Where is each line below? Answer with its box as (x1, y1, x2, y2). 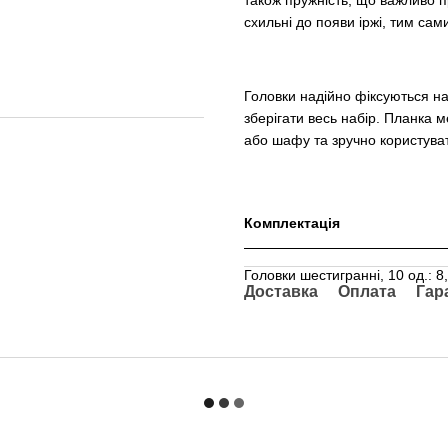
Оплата (338, 282, 396, 300)
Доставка (244, 282, 318, 300)
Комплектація (244, 214, 340, 231)
